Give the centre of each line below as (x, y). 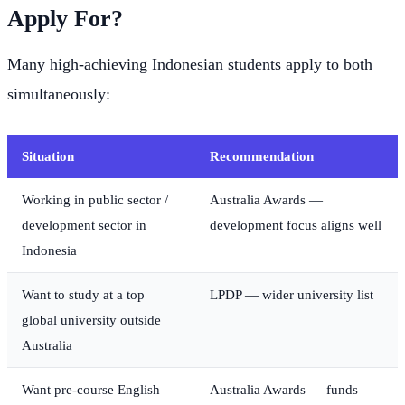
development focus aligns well (296, 224)
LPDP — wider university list (292, 294)
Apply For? (65, 18)
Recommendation (262, 155)
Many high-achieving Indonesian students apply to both (190, 64)
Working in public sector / (95, 199)
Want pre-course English (91, 389)
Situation (48, 155)
